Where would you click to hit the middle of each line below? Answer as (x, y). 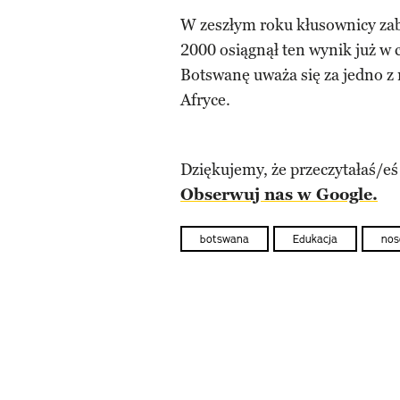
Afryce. (205, 100)
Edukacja (315, 239)
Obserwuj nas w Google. (279, 195)
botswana (225, 239)
